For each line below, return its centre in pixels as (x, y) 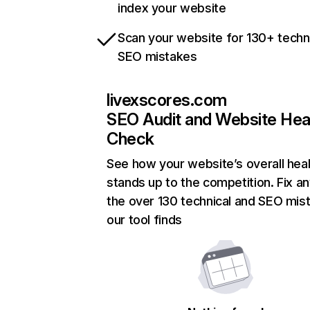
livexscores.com (167, 100)
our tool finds (144, 220)
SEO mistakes (157, 57)
